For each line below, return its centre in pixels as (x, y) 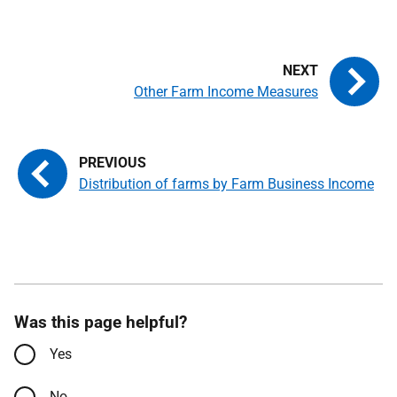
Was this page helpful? (101, 323)
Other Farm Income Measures (226, 92)
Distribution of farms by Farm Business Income (226, 184)
